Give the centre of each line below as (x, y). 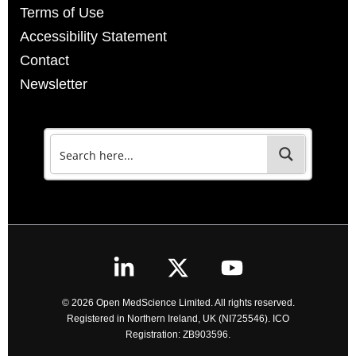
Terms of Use (62, 13)
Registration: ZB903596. (178, 335)
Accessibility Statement (93, 37)
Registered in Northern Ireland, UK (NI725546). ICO (178, 319)
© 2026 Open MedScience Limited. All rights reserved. (178, 303)
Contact (44, 61)
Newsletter (54, 85)
